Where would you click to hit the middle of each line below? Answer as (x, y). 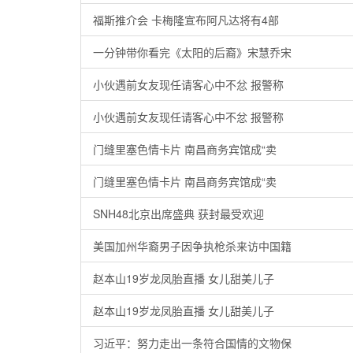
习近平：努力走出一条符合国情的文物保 (192, 343)
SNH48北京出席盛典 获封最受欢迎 (178, 214)
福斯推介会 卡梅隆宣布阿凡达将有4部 (186, 20)
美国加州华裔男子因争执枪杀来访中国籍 (192, 246)
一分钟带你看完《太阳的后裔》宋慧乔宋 (192, 52)
